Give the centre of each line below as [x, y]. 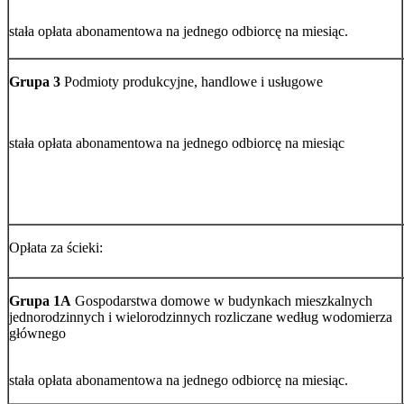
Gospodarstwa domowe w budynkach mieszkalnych [222, 300]
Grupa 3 [35, 81]
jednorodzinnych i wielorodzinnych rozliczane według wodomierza [201, 317]
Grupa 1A [40, 300]
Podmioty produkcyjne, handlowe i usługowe [192, 81]
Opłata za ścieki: [56, 247]
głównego [37, 333]
